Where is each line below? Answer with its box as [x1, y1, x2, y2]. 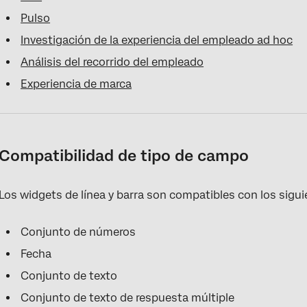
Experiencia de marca [21, 77, 132, 90]
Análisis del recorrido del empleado [21, 55, 204, 69]
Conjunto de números [21, 225, 136, 238]
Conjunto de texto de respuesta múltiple [21, 291, 235, 304]
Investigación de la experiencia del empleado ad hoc [21, 33, 293, 47]
